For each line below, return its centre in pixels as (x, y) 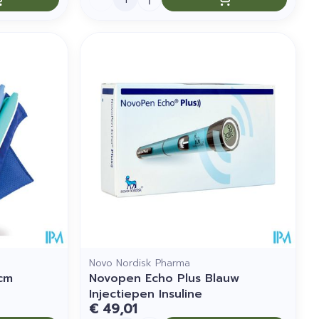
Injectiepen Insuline (146, 294)
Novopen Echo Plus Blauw (164, 278)
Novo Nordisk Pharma (140, 263)
